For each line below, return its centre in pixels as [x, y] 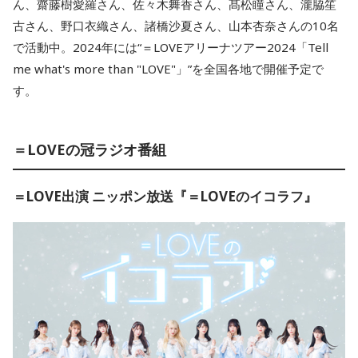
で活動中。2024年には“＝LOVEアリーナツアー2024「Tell [171, 47]
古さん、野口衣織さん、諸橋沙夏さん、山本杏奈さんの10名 [176, 26]
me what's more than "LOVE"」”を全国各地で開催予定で [168, 69]
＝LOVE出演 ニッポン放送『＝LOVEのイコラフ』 [165, 196]
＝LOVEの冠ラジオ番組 [89, 149]
